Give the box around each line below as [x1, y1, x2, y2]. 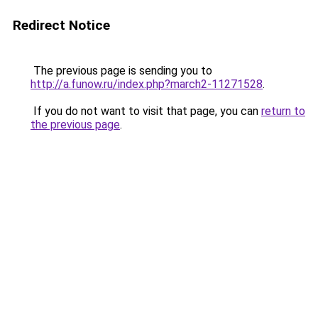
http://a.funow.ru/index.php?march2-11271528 [31, 77, 263, 91]
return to [261, 104, 305, 118]
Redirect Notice [13, 17, 110, 33]
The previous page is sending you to [31, 64, 212, 77]
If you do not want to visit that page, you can [31, 104, 261, 118]
